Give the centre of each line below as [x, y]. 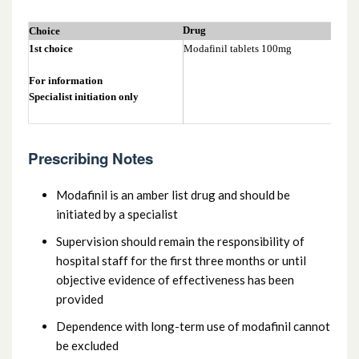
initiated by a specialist [117, 214]
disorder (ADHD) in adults [101, 39]
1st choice [51, 48]
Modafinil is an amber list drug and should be [173, 194]
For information [66, 80]
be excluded [87, 345]
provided [80, 298]
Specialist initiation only [84, 96]
